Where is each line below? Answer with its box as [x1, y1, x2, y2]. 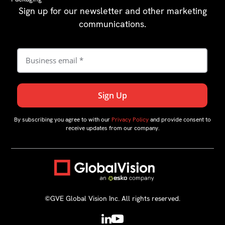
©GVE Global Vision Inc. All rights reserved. [45, 193, 180, 203]
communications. [79, 18, 146, 30]
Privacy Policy [111, 115, 149, 124]
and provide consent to [149, 115, 211, 124]
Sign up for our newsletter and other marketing [18, 5, 207, 17]
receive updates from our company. [65, 124, 160, 132]
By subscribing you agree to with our [14, 115, 111, 124]
